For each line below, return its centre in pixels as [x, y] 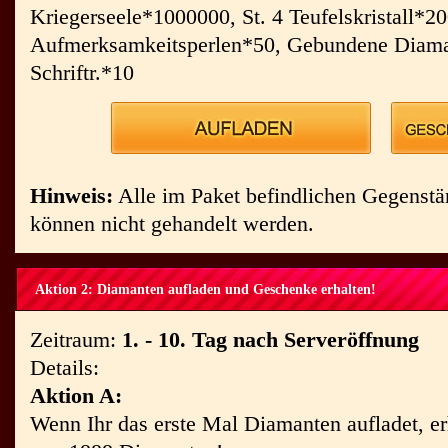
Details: [64, 367]
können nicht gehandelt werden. [172, 223]
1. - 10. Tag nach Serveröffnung [270, 339]
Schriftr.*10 [82, 72]
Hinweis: [71, 195]
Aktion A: [76, 395]
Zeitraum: [76, 339]
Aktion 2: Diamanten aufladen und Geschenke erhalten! [205, 289]
